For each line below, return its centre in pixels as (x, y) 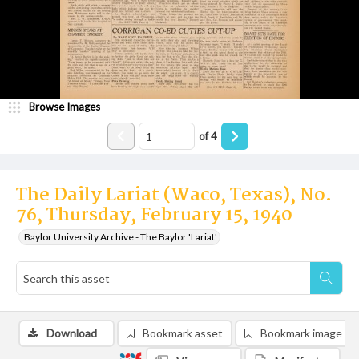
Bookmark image (301, 333)
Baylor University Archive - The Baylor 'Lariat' (121, 237)
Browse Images (65, 107)
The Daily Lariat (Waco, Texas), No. (174, 196)
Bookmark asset (183, 333)
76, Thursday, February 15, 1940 (154, 216)
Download (72, 333)
